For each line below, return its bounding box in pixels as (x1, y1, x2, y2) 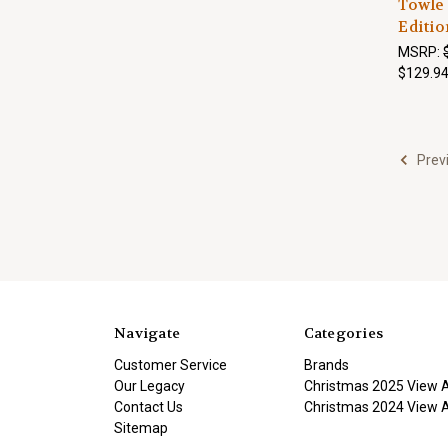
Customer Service (114, 356, 227, 373)
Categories (303, 323, 383, 342)
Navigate (114, 323, 180, 342)
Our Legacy (114, 377, 185, 394)
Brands (303, 356, 349, 373)
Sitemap (114, 419, 168, 436)
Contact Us (114, 398, 183, 415)
